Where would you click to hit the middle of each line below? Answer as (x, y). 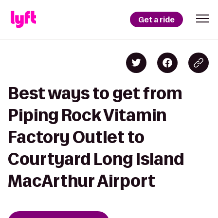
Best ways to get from (95, 93)
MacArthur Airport (82, 181)
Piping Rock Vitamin (87, 115)
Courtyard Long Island (96, 159)
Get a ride (156, 19)
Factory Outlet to (76, 137)
